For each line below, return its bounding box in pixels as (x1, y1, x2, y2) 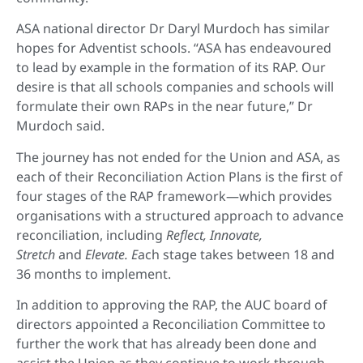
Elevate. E (85, 245, 138, 263)
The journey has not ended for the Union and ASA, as (16, 147, 340, 166)
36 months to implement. (16, 264, 171, 283)
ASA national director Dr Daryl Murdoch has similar (16, 19, 330, 38)
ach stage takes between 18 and (138, 245, 335, 263)
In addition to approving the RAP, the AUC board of (16, 296, 327, 314)
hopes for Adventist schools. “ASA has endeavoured (16, 39, 331, 58)
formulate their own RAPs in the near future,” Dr (16, 97, 313, 116)
